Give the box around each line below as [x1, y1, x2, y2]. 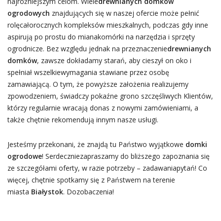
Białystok [31, 187, 63, 196]
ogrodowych [7, 8, 50, 18]
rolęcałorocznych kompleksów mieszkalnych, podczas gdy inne [7, 20, 208, 30]
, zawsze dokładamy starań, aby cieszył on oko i [37, 56, 191, 65]
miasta [7, 187, 31, 196]
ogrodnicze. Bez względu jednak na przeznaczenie [7, 44, 167, 53]
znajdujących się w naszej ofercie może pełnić [49, 8, 199, 18]
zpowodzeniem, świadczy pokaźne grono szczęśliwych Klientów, [7, 91, 213, 101]
